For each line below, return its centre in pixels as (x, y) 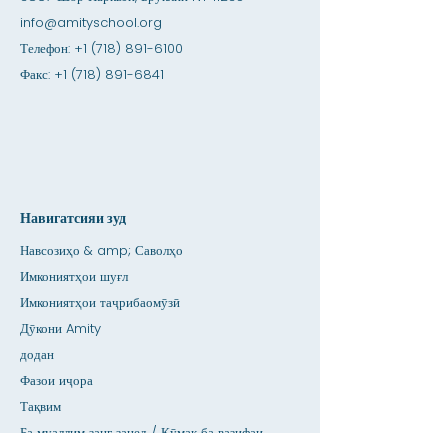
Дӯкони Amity (60, 328)
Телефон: (47, 48)
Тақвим (40, 406)
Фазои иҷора (56, 380)
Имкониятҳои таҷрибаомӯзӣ (100, 302)
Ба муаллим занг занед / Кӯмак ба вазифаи (141, 432)
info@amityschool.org (91, 22)
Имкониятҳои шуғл (74, 276)
